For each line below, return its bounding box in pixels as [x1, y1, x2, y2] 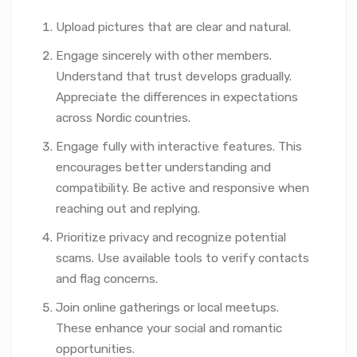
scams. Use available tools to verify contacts [56, 250, 309, 265]
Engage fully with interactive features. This [56, 139, 302, 154]
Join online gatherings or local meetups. [56, 300, 279, 315]
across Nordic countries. [56, 110, 190, 125]
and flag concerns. [56, 271, 158, 286]
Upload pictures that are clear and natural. [56, 19, 291, 34]
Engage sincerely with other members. [56, 48, 272, 63]
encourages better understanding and [56, 159, 271, 175]
